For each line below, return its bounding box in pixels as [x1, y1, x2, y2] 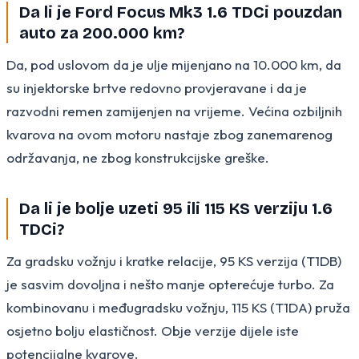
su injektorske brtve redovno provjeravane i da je [6, 79, 307, 96]
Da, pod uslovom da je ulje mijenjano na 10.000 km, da [6, 55, 341, 73]
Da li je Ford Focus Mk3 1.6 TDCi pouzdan [19, 2, 342, 22]
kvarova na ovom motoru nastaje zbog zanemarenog [6, 125, 333, 143]
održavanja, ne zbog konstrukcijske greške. [6, 148, 269, 166]
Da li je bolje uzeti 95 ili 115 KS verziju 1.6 [19, 198, 333, 218]
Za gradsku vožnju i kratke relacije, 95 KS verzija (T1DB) [6, 252, 341, 269]
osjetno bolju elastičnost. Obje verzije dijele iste [6, 321, 299, 339]
